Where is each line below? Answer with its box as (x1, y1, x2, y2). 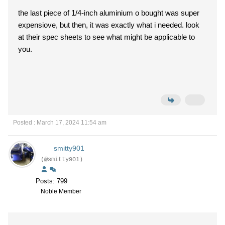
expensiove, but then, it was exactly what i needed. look (18, 21, 199, 29)
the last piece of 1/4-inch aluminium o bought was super (18, 9, 199, 17)
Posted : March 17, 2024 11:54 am (13, 119, 106, 126)
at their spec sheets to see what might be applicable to (18, 33, 195, 41)
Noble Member (41, 188, 81, 195)
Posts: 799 (36, 177, 67, 185)
